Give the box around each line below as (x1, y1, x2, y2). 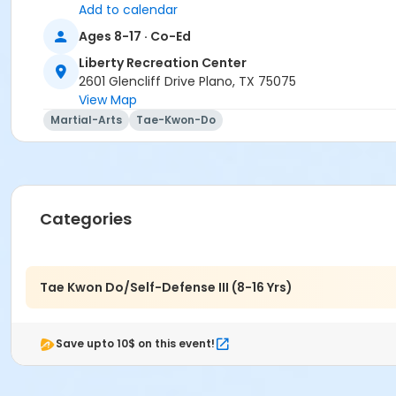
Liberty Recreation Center (79, 54, 247, 72)
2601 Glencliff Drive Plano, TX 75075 (79, 72, 296, 91)
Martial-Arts (50, 112, 122, 128)
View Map (79, 91, 137, 110)
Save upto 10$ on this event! (56, 336, 215, 352)
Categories (40, 208, 132, 231)
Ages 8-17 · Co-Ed (79, 27, 191, 45)
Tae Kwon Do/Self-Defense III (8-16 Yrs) (40, 278, 293, 296)
